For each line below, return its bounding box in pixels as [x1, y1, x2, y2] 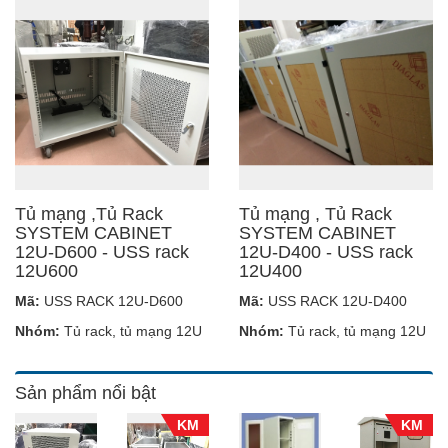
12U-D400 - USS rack [239, 241, 413, 262]
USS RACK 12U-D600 [40, 292, 183, 309]
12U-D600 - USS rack [15, 241, 189, 262]
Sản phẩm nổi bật [15, 382, 156, 403]
